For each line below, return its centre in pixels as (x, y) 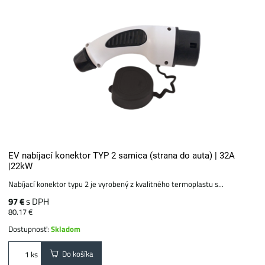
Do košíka (76, 254)
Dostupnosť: (30, 229)
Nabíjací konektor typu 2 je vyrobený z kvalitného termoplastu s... (116, 184)
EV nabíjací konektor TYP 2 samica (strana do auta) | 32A (122, 156)
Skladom (66, 229)
